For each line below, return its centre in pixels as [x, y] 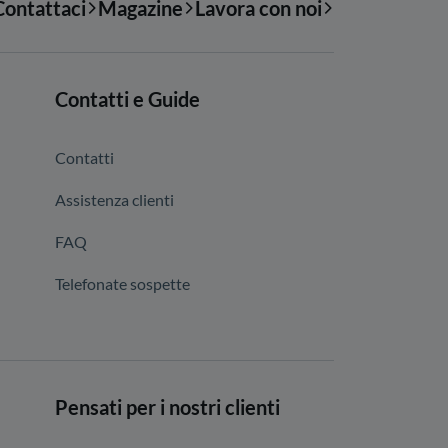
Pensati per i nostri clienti [167, 407]
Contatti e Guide [127, 99]
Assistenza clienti [114, 199]
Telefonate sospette [122, 283]
